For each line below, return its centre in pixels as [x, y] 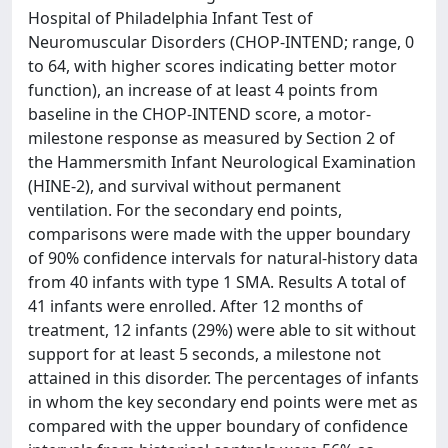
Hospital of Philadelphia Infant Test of [170, 18]
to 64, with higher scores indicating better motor [212, 66]
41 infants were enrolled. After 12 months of [195, 306]
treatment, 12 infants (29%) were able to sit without [222, 330]
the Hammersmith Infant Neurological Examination [222, 162]
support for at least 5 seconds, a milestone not [204, 354]
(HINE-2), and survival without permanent [184, 186]
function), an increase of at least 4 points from [203, 90]
